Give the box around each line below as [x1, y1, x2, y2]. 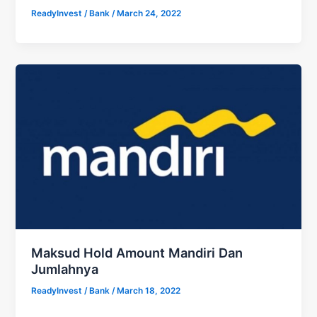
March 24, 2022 [117, 8, 182, 18]
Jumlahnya [31, 260, 99, 277]
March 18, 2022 [117, 285, 181, 296]
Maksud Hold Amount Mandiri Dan [31, 244, 243, 260]
